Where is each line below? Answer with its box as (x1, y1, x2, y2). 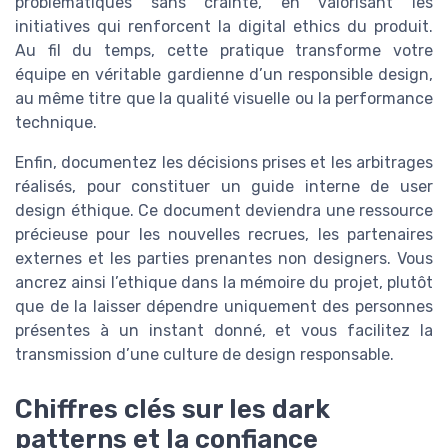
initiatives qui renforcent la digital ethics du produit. (15, 17, 433, 37)
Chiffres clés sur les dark (15, 393, 330, 424)
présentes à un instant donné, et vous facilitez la (15, 321, 433, 341)
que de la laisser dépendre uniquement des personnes (15, 297, 433, 317)
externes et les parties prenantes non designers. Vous (15, 249, 433, 269)
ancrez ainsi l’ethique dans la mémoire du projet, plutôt (15, 273, 433, 293)
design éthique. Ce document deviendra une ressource (15, 201, 433, 221)
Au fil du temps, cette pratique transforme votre (15, 41, 433, 61)
